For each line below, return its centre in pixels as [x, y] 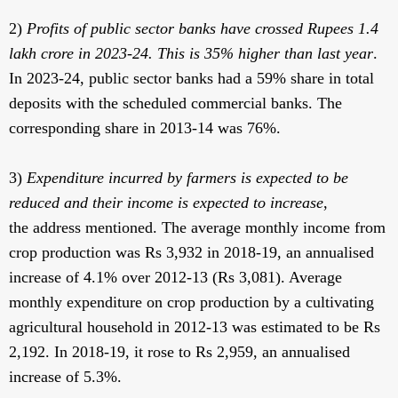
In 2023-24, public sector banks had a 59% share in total [191, 79]
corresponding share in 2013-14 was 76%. [145, 128]
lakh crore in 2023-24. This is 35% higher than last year [191, 54]
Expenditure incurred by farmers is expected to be [187, 178]
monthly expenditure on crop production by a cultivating [191, 302]
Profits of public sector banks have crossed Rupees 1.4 [203, 29]
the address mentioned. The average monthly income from [197, 228]
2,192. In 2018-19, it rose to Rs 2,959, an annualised [179, 352]
